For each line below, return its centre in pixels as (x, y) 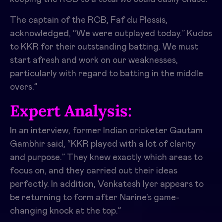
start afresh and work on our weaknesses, (94, 61)
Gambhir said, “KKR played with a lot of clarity (103, 144)
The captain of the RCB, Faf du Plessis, (89, 21)
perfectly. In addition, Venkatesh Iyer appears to (107, 185)
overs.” (24, 87)
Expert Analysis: (71, 111)
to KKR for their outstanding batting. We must (104, 47)
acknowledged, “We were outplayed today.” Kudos (111, 34)
